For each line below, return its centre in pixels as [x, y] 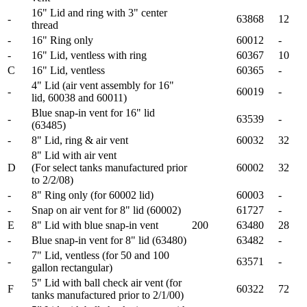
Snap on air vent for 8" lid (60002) [106, 210]
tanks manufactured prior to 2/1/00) [108, 295]
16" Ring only [62, 40]
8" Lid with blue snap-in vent [96, 225]
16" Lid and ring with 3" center [99, 12]
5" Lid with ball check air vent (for [107, 282]
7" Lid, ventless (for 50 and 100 [100, 255]
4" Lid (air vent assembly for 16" [103, 85]
